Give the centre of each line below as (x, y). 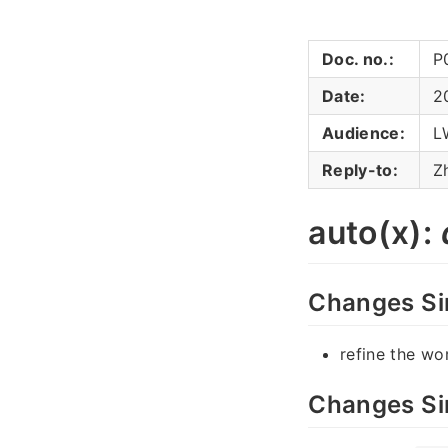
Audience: (364, 133)
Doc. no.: (358, 59)
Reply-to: (360, 170)
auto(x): (374, 232)
